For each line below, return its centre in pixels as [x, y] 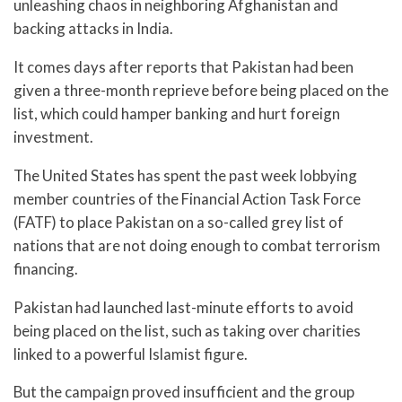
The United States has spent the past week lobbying [185, 175]
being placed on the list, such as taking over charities [187, 330]
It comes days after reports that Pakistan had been [184, 66]
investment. [53, 136]
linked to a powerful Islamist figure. [131, 354]
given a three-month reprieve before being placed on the [201, 90]
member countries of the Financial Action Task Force [187, 198]
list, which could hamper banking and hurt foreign [177, 113]
